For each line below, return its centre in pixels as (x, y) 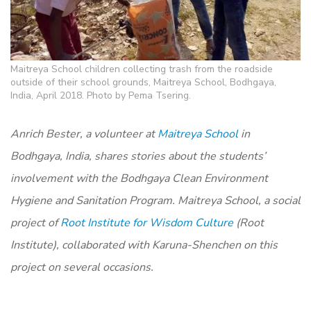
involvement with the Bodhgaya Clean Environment (139, 178)
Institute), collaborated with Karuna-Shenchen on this (144, 245)
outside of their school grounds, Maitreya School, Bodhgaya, (143, 82)
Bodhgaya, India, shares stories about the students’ (138, 156)
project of (35, 222)
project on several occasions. (82, 267)
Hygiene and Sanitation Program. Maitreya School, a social (155, 200)
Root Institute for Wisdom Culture (147, 222)
